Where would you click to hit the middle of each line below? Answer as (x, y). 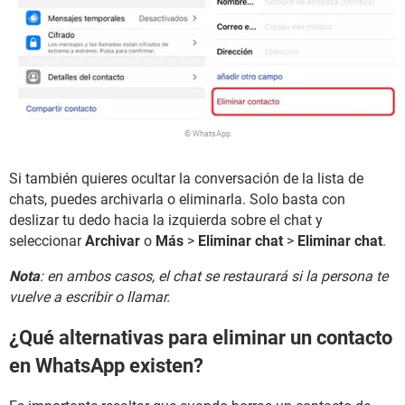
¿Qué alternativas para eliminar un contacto (201, 337)
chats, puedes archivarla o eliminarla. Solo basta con (177, 199)
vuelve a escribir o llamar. (89, 297)
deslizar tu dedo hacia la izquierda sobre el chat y (166, 220)
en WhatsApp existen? (106, 365)
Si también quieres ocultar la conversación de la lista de (186, 178)
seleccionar (47, 240)
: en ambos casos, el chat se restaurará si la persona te (214, 276)
